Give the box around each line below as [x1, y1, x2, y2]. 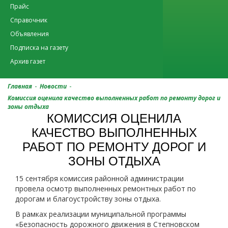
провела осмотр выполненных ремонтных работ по [15, 184, 196, 193]
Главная [8, 82, 32, 91]
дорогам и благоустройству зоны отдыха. [15, 194, 161, 204]
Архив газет [10, 57, 45, 66]
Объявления [10, 30, 49, 38]
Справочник [10, 16, 47, 24]
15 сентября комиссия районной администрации [15, 174, 184, 183]
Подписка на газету [10, 43, 68, 52]
